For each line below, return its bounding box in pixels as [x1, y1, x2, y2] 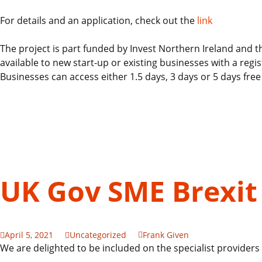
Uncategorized [70, 229, 126, 240]
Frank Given [143, 229, 189, 240]
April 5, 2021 [5, 229, 53, 240]
